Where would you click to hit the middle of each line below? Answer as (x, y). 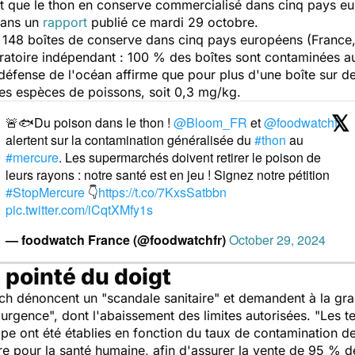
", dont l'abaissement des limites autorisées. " (185, 315)
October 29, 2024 (277, 240)
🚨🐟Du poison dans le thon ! (90, 122)
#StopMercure (45, 192)
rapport (65, 22)
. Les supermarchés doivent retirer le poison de (190, 157)
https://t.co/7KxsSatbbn (162, 192)
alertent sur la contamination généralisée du (130, 140)
